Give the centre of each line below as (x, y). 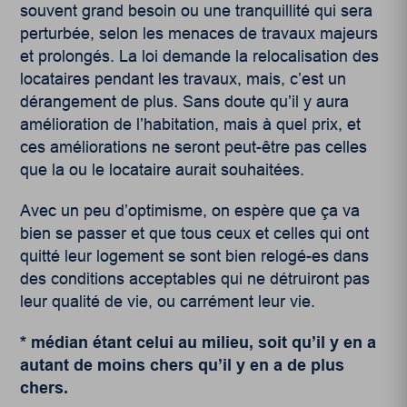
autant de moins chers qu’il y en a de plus (183, 366)
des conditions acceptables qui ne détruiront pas (195, 279)
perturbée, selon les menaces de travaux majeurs (199, 34)
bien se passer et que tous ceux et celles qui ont (195, 234)
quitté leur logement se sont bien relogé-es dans (195, 257)
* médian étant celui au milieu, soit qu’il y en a (199, 343)
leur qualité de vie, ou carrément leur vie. (168, 302)
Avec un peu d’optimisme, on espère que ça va (190, 211)
